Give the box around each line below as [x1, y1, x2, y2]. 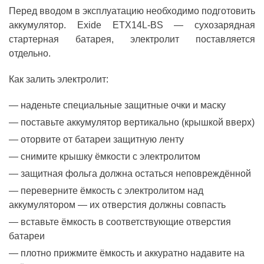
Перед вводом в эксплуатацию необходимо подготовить [9, 5, 255, 16]
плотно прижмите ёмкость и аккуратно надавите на [21, 247, 245, 258]
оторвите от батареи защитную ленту [21, 134, 184, 144]
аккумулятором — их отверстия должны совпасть [9, 199, 226, 210]
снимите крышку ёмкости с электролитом [21, 151, 200, 161]
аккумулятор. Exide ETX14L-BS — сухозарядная [9, 19, 255, 30]
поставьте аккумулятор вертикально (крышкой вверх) [21, 117, 255, 127]
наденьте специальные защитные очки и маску [21, 100, 226, 110]
